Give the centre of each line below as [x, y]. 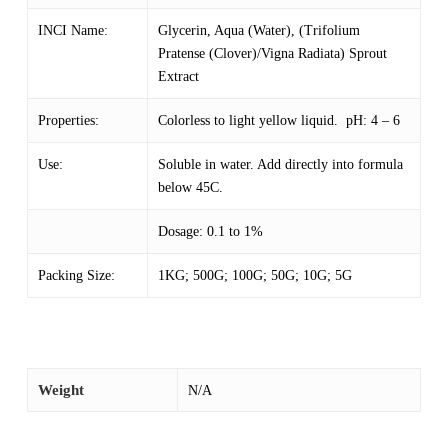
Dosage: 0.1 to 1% [210, 232]
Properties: [68, 121]
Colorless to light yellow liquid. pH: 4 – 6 [278, 121]
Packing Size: [76, 276]
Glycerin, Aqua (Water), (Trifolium [258, 31]
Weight [60, 390]
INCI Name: [72, 31]
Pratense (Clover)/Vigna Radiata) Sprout [272, 54]
